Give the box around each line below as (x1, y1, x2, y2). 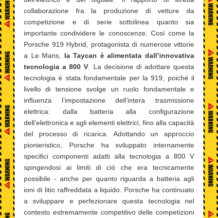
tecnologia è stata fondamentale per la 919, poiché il (24, 74, 194, 82)
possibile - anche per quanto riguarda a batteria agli (24, 175, 194, 183)
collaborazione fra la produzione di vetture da (24, 7, 194, 15)
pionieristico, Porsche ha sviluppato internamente (24, 141, 194, 149)
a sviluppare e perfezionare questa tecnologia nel (24, 197, 194, 205)
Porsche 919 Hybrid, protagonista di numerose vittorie (24, 40, 194, 49)
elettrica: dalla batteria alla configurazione (24, 108, 194, 116)
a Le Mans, (24, 52, 64, 60)
